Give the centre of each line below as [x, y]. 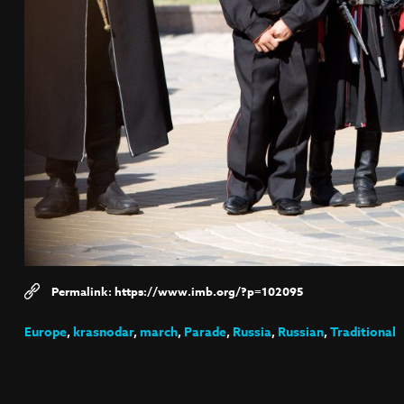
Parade [205, 332]
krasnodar [103, 332]
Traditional [363, 332]
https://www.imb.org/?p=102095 [208, 292]
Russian [300, 332]
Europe [45, 332]
